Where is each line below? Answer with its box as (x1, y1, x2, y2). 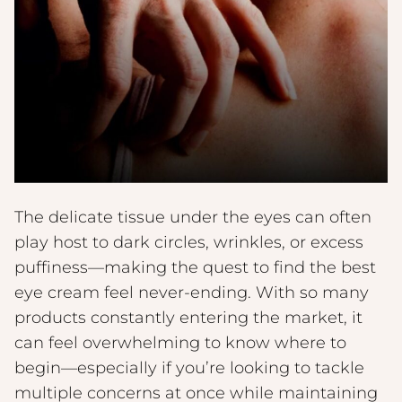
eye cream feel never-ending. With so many (14, 283, 369, 303)
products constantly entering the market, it (14, 308, 363, 328)
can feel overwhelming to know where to (14, 333, 346, 354)
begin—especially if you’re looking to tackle (14, 358, 364, 379)
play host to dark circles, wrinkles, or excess (14, 232, 363, 253)
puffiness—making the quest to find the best (14, 258, 376, 278)
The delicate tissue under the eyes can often (14, 207, 371, 228)
